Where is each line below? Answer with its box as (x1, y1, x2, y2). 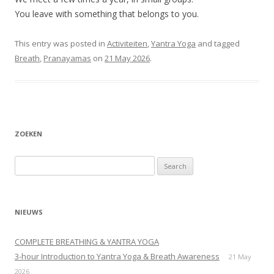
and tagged (196, 37, 240, 49)
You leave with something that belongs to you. (15, 7, 199, 20)
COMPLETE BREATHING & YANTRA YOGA (15, 235, 159, 247)
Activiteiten (107, 37, 147, 49)
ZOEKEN (15, 128, 42, 138)
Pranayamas (43, 52, 91, 64)
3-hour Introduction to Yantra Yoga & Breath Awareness (15, 250, 220, 262)
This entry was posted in (15, 37, 107, 49)
